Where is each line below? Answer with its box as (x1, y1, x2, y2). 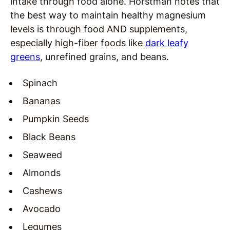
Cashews (23, 185, 62, 196)
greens (10, 51, 40, 62)
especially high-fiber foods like (10, 37, 145, 48)
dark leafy (145, 37, 188, 48)
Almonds (23, 167, 61, 178)
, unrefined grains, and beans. (40, 51, 169, 62)
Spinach (23, 77, 57, 88)
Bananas (23, 95, 60, 106)
